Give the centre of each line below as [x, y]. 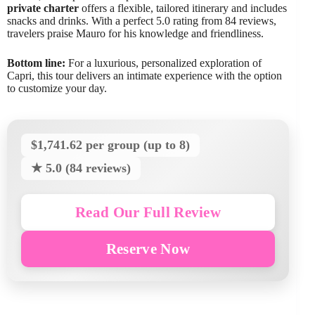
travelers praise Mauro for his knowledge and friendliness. [135, 33]
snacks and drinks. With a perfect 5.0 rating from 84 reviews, [142, 20]
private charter [43, 8]
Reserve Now [148, 248]
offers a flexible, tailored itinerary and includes [183, 8]
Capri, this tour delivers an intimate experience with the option [144, 75]
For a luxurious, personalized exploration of [163, 63]
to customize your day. [57, 88]
